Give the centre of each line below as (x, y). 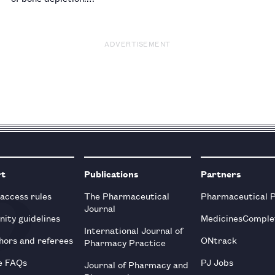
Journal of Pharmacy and (137, 264)
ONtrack (219, 239)
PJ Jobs (217, 261)
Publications (112, 173)
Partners (221, 173)
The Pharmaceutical (127, 195)
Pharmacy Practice (125, 242)
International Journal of (134, 230)
